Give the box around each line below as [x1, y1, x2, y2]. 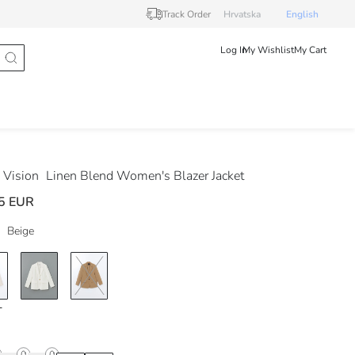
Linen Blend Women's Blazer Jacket [46, 167, 244, 185]
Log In [220, 44, 247, 56]
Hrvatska [223, 7, 261, 21]
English [286, 7, 319, 21]
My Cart [294, 44, 326, 56]
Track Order [162, 7, 211, 21]
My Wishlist [242, 44, 294, 56]
